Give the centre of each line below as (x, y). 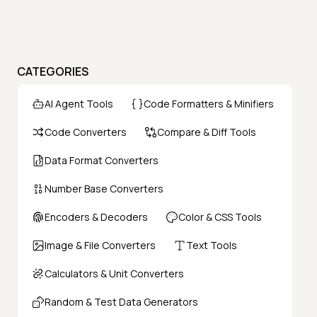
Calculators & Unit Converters (114, 274)
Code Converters (86, 132)
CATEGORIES (53, 72)
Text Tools (212, 246)
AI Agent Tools (79, 104)
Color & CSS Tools (220, 217)
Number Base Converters (104, 189)
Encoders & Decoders (96, 217)
